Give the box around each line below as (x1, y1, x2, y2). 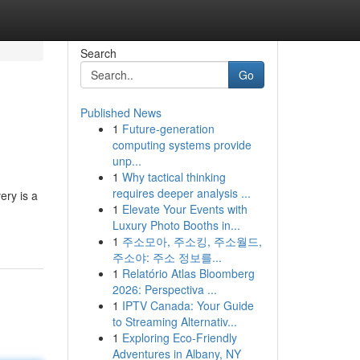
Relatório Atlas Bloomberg (121, 265, 255, 281)
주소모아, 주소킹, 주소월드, (121, 233, 262, 249)
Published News (80, 104, 162, 121)
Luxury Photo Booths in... (112, 217, 240, 233)
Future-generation (121, 121, 215, 137)
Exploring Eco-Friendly (121, 329, 237, 346)
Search (80, 45, 117, 61)
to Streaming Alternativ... (112, 313, 237, 329)
